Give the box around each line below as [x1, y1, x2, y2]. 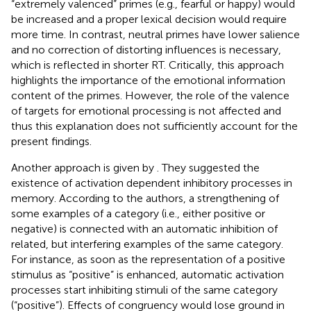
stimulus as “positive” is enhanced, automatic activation [11, 267, 284, 281]
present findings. [11, 134, 92, 148]
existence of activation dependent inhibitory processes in [11, 176, 292, 190]
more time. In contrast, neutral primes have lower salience [11, 27, 300, 41]
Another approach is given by [11, 160, 157, 174]
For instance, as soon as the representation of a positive [11, 252, 285, 266]
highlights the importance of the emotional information [11, 73, 285, 87]
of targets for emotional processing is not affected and [11, 103, 281, 117]
